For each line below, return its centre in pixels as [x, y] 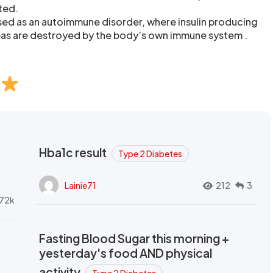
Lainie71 [80, 185]
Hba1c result [74, 152]
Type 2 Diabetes [150, 154]
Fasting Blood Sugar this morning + [134, 238]
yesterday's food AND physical [126, 253]
